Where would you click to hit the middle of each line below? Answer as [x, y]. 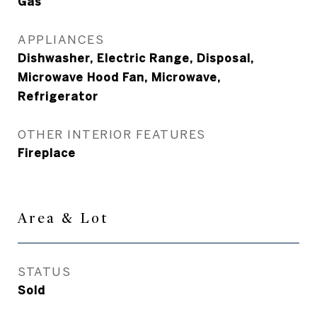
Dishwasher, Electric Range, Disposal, [136, 58]
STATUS [44, 271]
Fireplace [47, 153]
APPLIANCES [61, 39]
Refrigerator [58, 96]
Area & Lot [63, 218]
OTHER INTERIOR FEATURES [112, 134]
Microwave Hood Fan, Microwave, [119, 77]
